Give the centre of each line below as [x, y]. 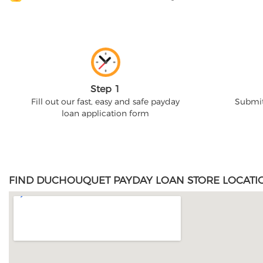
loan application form [105, 113]
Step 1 [105, 89]
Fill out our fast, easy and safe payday [105, 102]
